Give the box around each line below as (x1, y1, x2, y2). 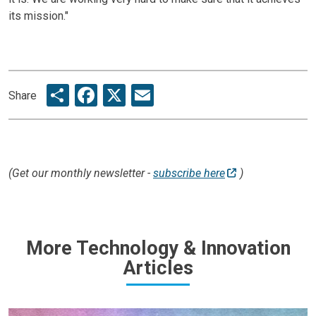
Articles (123, 257, 193, 280)
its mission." (8, 8, 68, 23)
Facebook (97, 80, 192, 107)
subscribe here (153, 166, 225, 181)
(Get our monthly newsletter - (8, 166, 153, 181)
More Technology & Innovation (25, 237, 291, 260)
